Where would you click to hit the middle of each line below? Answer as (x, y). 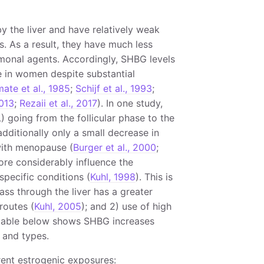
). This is (154, 177)
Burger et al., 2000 (114, 147)
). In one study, (130, 103)
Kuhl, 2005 (57, 206)
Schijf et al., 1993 (113, 88)
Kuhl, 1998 (113, 177)
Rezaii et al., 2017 (58, 103)
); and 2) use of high (126, 206)
